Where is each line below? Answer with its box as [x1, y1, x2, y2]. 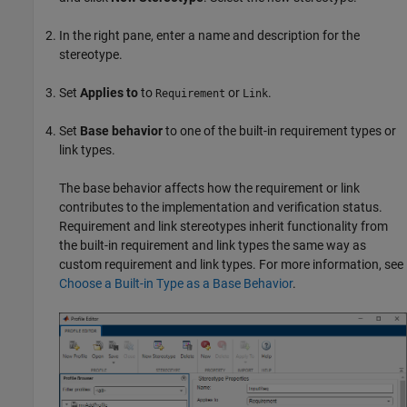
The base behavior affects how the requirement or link [59, 180, 360, 195]
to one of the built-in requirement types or [163, 123, 396, 138]
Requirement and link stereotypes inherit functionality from [59, 218, 388, 233]
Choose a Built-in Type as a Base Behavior [59, 275, 293, 291]
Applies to [80, 84, 138, 100]
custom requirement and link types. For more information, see [59, 256, 403, 272]
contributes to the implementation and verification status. [59, 199, 382, 214]
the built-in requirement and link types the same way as [59, 237, 366, 253]
